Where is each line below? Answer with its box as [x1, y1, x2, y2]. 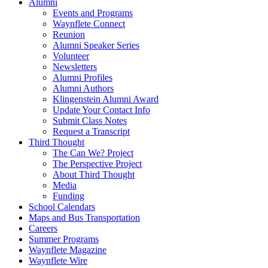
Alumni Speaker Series [53, 40, 139, 51]
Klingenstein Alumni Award [53, 94, 159, 105]
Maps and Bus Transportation [29, 212, 140, 223]
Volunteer [53, 51, 89, 62]
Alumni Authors [53, 83, 114, 94]
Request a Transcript [53, 126, 130, 137]
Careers [29, 223, 57, 234]
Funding [53, 191, 84, 202]
